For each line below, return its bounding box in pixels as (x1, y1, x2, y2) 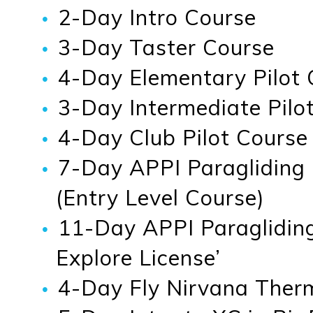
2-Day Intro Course (57, 3, 256, 31)
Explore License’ (56, 243, 221, 271)
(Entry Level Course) (56, 183, 265, 211)
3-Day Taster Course (57, 33, 275, 61)
